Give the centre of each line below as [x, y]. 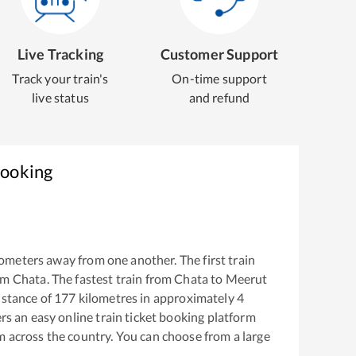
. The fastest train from [110, 278]
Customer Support [219, 54]
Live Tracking [60, 54]
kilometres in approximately [156, 297]
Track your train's [60, 78]
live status [60, 97]
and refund [219, 97]
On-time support [219, 78]
